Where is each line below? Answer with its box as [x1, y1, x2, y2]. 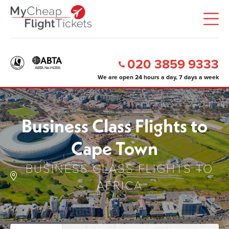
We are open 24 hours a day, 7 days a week [98, 73, 219, 82]
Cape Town [71, 136, 158, 159]
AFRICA [96, 176, 143, 193]
